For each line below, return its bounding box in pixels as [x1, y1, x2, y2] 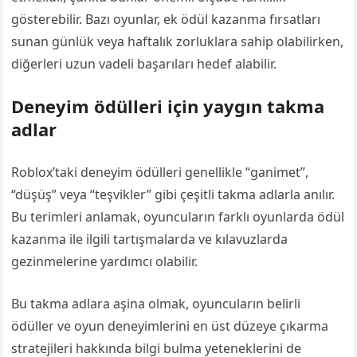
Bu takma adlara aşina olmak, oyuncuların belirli [11, 295, 301, 312]
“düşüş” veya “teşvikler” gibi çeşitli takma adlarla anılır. [11, 186, 335, 203]
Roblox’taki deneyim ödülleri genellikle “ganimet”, [11, 163, 309, 181]
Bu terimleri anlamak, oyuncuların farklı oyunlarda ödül [11, 208, 345, 226]
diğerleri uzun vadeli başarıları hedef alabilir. [11, 55, 277, 73]
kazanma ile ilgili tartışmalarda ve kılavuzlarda [11, 230, 288, 248]
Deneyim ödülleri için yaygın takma [11, 94, 325, 118]
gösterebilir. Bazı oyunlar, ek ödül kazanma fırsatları [11, 10, 321, 28]
